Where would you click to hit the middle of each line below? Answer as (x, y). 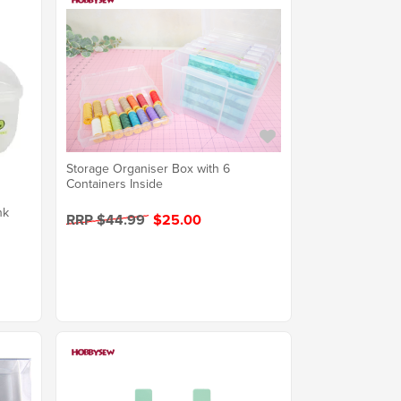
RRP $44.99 (107, 219)
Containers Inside (114, 183)
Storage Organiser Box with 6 (148, 168)
